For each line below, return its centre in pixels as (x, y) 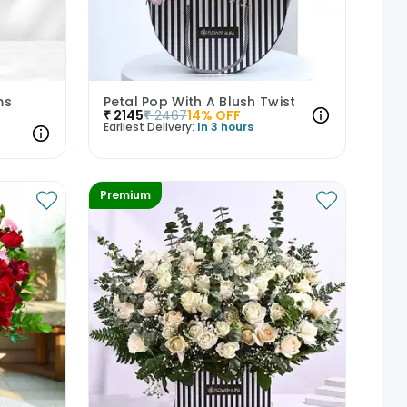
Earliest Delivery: (149, 126)
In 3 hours (225, 126)
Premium (125, 194)
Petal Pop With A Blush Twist (199, 101)
